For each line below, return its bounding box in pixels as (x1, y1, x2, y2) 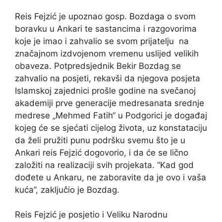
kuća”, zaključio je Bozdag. (15, 184, 119, 195)
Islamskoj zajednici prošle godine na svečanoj (15, 85, 196, 96)
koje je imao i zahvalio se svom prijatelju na (15, 36, 189, 46)
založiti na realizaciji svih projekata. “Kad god (15, 160, 194, 170)
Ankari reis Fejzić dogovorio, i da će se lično (15, 147, 188, 158)
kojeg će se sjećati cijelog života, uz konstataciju (15, 122, 207, 133)
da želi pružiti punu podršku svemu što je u (15, 135, 185, 145)
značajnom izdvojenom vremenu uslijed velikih (15, 48, 199, 58)
